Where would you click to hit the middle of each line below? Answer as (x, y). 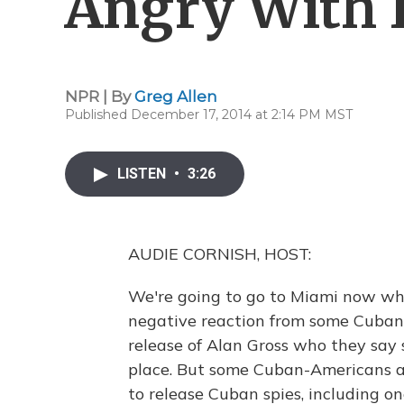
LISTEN (143, 174)
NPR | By (100, 96)
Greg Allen (176, 96)
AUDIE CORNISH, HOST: (220, 254)
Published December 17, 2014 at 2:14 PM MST (209, 115)
